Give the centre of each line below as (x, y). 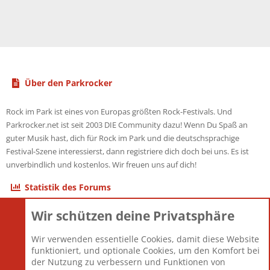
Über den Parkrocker (68, 83)
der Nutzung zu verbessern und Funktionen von (128, 262)
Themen (21, 216)
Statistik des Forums (67, 187)
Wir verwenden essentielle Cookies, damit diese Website (145, 239)
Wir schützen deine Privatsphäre (133, 216)
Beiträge (21, 229)
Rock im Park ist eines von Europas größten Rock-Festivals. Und (119, 111)
